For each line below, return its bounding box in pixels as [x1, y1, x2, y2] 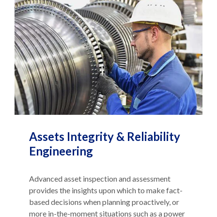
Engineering [29, 144, 93, 158]
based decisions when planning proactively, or [29, 197, 179, 207]
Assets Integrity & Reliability [29, 129, 180, 144]
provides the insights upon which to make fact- [29, 186, 183, 195]
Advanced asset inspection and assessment [29, 174, 170, 184]
